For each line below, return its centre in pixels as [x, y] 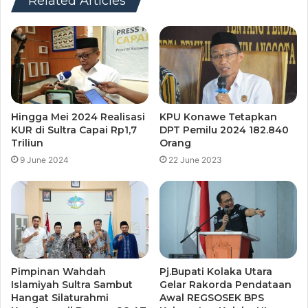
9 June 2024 [44, 160]
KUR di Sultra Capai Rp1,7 [74, 130]
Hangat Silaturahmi [60, 298]
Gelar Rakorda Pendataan [225, 285]
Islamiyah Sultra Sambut [72, 285]
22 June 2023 [195, 160]
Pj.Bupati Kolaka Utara [216, 272]
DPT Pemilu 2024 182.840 [224, 130]
